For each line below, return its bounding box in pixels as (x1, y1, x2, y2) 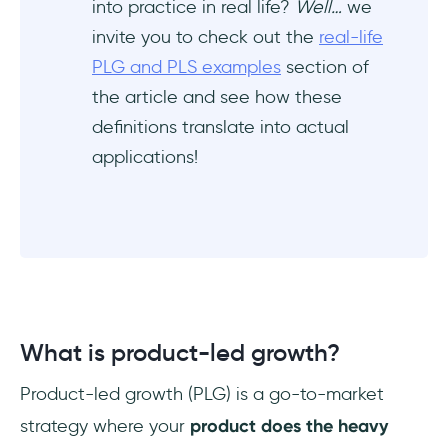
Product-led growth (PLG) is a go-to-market (20, 383, 384, 405)
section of (281, 56, 369, 78)
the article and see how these (92, 86, 342, 108)
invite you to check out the (92, 26, 319, 48)
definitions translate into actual (92, 116, 349, 138)
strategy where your (20, 415, 190, 437)
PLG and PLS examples (92, 56, 281, 78)
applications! (92, 146, 198, 168)
